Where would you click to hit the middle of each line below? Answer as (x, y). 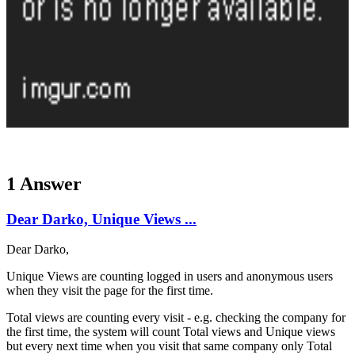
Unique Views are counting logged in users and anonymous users (170, 277)
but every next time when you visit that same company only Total (169, 346)
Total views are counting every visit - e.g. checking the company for (176, 318)
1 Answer (44, 183)
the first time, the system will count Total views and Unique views (171, 332)
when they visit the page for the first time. (110, 291)
